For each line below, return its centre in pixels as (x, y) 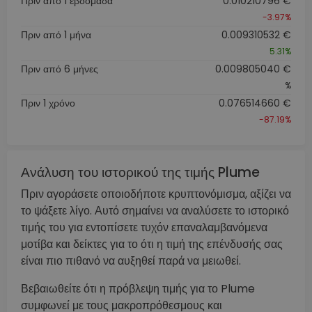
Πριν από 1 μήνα (56, 34)
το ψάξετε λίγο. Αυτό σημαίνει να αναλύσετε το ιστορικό (155, 210)
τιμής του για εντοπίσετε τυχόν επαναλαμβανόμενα (144, 227)
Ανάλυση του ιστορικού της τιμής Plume (140, 172)
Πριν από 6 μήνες (60, 69)
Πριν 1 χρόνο (48, 103)
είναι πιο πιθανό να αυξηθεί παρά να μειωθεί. (131, 260)
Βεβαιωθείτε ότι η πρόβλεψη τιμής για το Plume (138, 288)
